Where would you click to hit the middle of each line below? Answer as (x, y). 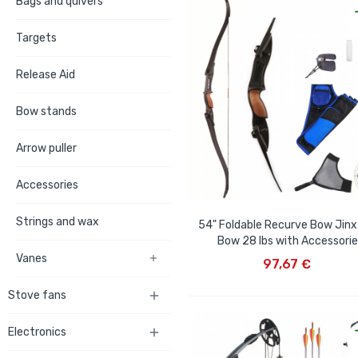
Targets (36, 38)
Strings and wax (58, 222)
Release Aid (46, 75)
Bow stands (46, 111)
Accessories (47, 185)
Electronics (37, 332)
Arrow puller (46, 148)
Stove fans (37, 295)
